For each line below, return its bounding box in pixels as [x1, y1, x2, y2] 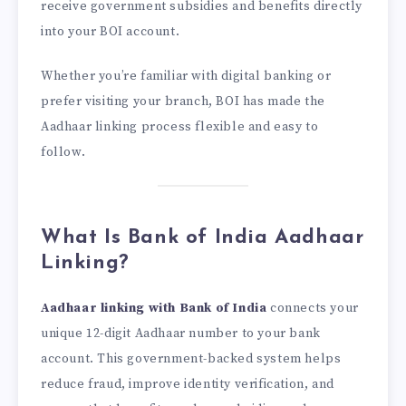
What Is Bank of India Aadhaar [41, 227, 364, 249]
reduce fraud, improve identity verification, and [41, 375, 334, 392]
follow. [41, 143, 86, 160]
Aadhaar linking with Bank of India [41, 299, 267, 316]
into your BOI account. [41, 24, 180, 40]
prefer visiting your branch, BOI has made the [41, 92, 326, 110]
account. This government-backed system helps [41, 350, 342, 367]
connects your [266, 299, 359, 316]
